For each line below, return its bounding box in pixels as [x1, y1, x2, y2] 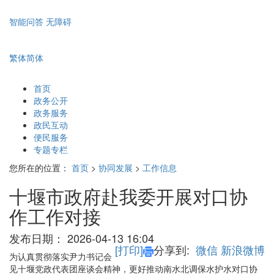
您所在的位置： [9, 161, 69, 174]
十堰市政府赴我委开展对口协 [9, 183, 248, 210]
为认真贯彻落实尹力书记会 [9, 250, 112, 263]
